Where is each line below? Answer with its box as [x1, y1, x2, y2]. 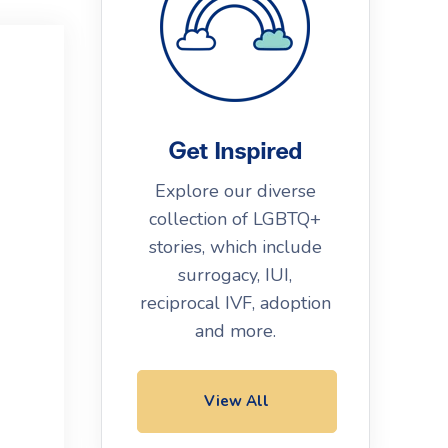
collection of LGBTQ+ [149, 207, 322, 231]
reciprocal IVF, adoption [139, 291, 331, 315]
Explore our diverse [154, 179, 316, 203]
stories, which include [148, 235, 322, 259]
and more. [194, 319, 276, 343]
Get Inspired [168, 140, 303, 164]
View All [204, 391, 270, 411]
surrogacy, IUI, [178, 263, 293, 287]
